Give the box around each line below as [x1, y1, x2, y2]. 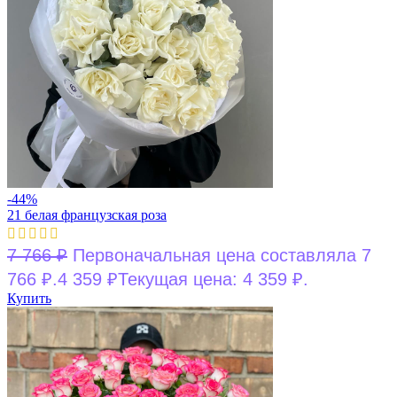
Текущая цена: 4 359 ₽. [118, 269, 308, 289]
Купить [7, 290, 51, 306]
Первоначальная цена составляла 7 [73, 245, 371, 265]
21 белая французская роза [7, 206, 167, 222]
